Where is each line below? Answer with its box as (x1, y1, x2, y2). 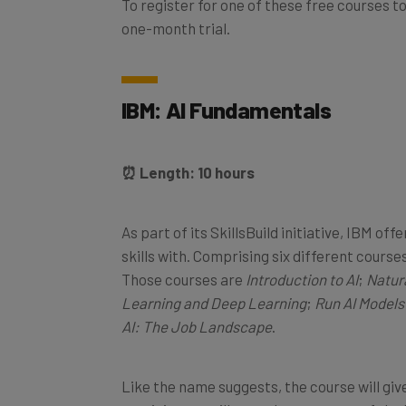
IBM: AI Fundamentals (121, 75, 331, 103)
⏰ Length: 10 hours (121, 142, 255, 161)
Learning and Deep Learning (121, 273, 306, 292)
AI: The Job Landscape (121, 296, 272, 315)
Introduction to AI (246, 249, 358, 268)
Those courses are (121, 249, 246, 268)
